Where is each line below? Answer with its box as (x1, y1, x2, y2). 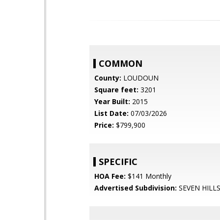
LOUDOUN (121, 73, 159, 82)
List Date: (94, 109, 129, 118)
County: (94, 73, 121, 82)
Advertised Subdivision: (94, 183, 177, 192)
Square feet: (94, 85, 138, 94)
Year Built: (94, 97, 130, 106)
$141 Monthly (126, 171, 171, 181)
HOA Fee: (94, 171, 126, 181)
